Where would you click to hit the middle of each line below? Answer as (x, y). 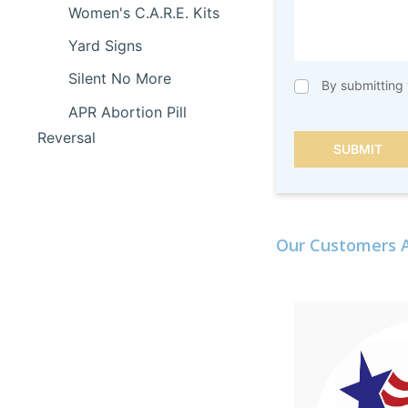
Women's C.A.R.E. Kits (144, 12)
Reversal (66, 137)
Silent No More (120, 79)
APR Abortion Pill (128, 112)
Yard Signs (106, 46)
